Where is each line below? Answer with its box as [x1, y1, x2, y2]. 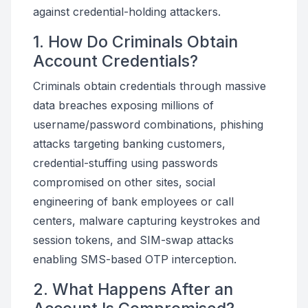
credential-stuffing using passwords [33, 156, 218, 170]
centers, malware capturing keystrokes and [33, 214, 260, 228]
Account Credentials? [33, 51, 198, 71]
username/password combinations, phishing [33, 118, 263, 131]
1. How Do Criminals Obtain [33, 32, 238, 52]
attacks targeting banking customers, [33, 137, 225, 151]
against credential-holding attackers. [33, 5, 221, 19]
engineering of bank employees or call [33, 195, 234, 208]
